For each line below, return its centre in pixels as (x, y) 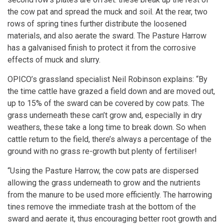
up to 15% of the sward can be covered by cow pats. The (106, 103)
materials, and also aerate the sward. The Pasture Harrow (107, 35)
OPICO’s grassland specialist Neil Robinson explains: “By (107, 79)
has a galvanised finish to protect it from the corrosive (102, 47)
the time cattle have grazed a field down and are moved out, (111, 91)
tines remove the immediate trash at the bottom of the (102, 206)
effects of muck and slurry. (54, 59)
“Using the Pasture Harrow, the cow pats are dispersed (103, 170)
